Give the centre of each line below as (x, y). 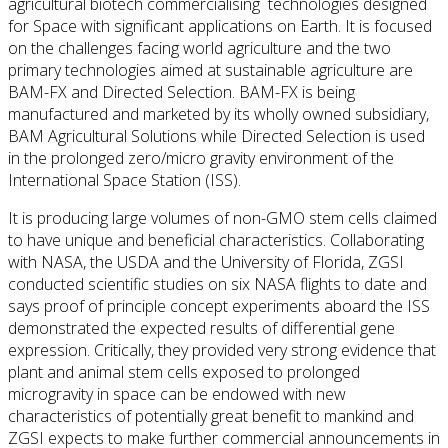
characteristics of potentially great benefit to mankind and (211, 416)
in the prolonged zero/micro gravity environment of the (201, 158)
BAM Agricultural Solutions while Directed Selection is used (216, 136)
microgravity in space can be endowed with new (177, 394)
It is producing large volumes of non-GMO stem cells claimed (222, 218)
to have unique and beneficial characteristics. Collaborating (216, 240)
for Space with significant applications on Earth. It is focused (220, 26)
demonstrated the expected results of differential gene (201, 328)
